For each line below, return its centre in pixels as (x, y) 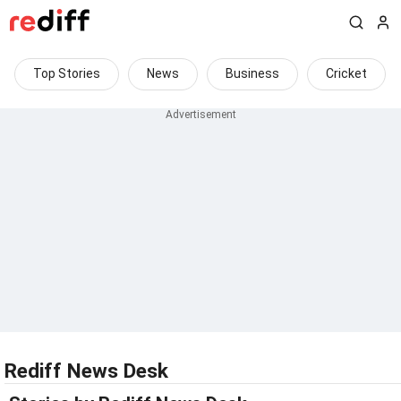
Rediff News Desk (86, 371)
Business (252, 73)
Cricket (346, 73)
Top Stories (67, 73)
